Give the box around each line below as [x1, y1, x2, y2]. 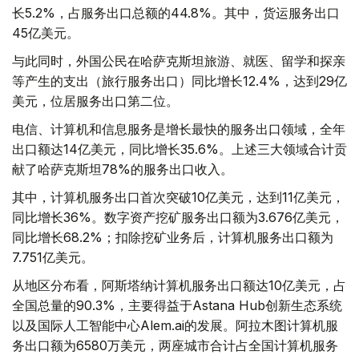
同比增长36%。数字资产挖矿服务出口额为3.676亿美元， [12, 209, 344, 226]
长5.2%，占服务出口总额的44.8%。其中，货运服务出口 [12, 5, 340, 22]
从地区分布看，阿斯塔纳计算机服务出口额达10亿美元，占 [12, 277, 346, 294]
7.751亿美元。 [12, 249, 94, 266]
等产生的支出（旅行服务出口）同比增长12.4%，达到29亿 [12, 73, 347, 90]
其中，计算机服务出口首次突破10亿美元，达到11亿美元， [12, 189, 345, 206]
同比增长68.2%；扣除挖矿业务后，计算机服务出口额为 [12, 229, 333, 246]
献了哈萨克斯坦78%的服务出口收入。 [12, 161, 233, 178]
